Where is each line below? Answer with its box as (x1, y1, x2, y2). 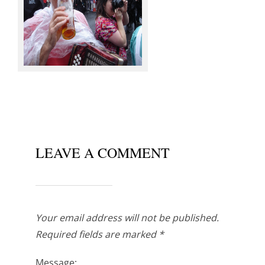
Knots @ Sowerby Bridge (18, 35, 100, 46)
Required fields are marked (35, 227, 159, 241)
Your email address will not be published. (35, 211, 219, 224)
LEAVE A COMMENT (35, 143, 170, 162)
